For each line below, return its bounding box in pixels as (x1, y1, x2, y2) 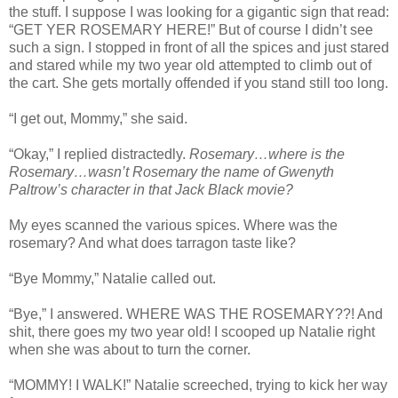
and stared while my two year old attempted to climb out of (9, 58, 371, 74)
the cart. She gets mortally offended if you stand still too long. (9, 76, 388, 92)
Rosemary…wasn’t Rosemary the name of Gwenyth (9, 164, 334, 180)
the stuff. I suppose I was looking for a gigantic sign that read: (9, 4, 389, 20)
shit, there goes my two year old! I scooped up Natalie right (9, 324, 375, 340)
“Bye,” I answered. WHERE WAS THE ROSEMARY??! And (9, 306, 383, 322)
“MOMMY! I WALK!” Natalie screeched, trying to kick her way (9, 378, 387, 394)
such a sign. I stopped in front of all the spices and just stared (9, 40, 389, 56)
